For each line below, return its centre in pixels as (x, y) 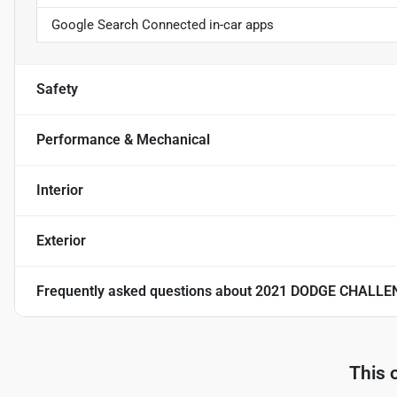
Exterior (61, 240)
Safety (57, 89)
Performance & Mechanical (123, 139)
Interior (60, 190)
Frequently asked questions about (146, 291)
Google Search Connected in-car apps (163, 24)
